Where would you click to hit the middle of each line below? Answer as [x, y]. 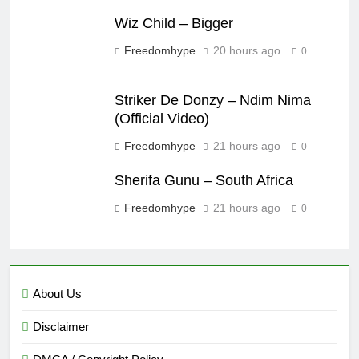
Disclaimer [61, 327]
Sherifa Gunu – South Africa [204, 181]
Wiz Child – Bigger [174, 23]
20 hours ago [247, 50]
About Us [57, 294]
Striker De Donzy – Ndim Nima [213, 101]
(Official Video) [162, 119]
